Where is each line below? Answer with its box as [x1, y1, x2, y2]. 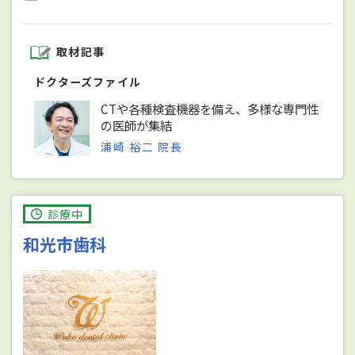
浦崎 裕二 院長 [101, 139, 183, 155]
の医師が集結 [101, 116, 173, 134]
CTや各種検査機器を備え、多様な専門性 [101, 99, 319, 117]
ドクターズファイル [34, 73, 142, 90]
